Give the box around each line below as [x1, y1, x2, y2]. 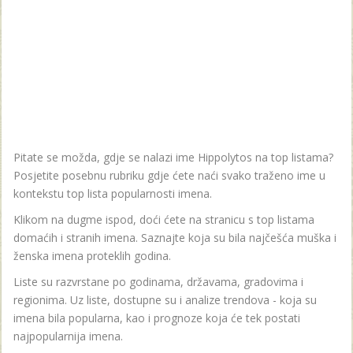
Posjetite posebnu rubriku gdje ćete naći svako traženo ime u [13, 168, 325, 184]
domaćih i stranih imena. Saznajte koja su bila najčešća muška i [13, 230, 336, 246]
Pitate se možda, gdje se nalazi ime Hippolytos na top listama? [13, 150, 333, 165]
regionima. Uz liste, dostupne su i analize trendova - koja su [13, 292, 317, 308]
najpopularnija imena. [13, 329, 123, 344]
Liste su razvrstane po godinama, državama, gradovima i [13, 274, 303, 290]
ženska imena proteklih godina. [13, 248, 171, 264]
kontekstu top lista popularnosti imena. [13, 186, 212, 202]
